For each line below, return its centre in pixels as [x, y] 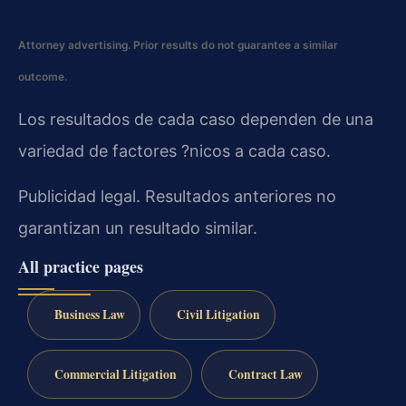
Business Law [89, 314]
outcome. [43, 77]
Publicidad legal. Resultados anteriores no [177, 197]
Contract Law [265, 374]
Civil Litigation [218, 314]
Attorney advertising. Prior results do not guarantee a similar [178, 45]
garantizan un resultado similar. [138, 228]
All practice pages [81, 267]
